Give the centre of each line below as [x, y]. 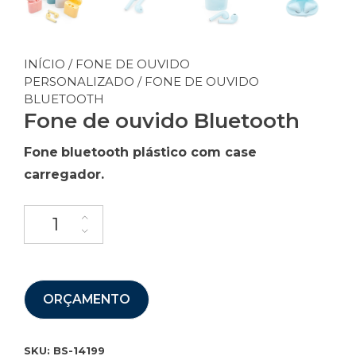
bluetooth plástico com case [159, 152]
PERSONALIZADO [79, 81]
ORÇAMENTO [86, 300]
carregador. [64, 174]
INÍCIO [44, 64]
